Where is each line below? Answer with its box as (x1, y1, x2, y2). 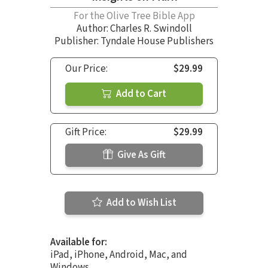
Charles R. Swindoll (109, 21, 192, 36)
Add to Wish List (104, 195, 176, 210)
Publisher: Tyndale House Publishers (54, 33, 214, 48)
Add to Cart (114, 86, 166, 101)
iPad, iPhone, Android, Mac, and (50, 247, 187, 262)
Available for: (50, 234, 107, 249)
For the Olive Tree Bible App (73, 8, 195, 23)
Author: (76, 21, 110, 36)
